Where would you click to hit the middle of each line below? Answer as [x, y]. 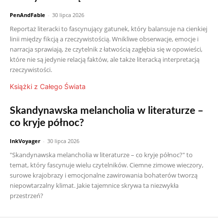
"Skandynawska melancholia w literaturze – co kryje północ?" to [101, 155]
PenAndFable [27, 15]
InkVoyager [25, 141]
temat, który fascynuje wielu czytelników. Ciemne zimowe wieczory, [107, 165]
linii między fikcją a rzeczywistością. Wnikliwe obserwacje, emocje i [104, 39]
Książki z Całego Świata [48, 86]
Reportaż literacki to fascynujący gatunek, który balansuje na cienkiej [109, 29]
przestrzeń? [27, 196]
